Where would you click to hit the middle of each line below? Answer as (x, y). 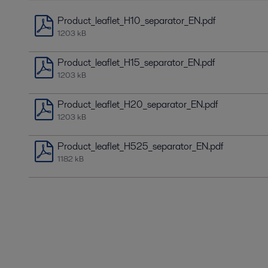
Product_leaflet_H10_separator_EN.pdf (136, 20)
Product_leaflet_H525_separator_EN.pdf (140, 146)
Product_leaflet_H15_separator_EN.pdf (136, 62)
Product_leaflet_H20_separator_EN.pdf (138, 104)
